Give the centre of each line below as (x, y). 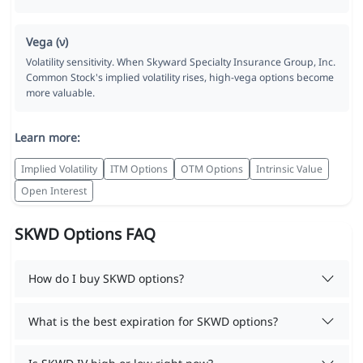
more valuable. (60, 93)
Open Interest (53, 190)
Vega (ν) (47, 42)
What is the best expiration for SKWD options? (153, 321)
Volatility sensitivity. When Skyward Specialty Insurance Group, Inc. (180, 62)
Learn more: (47, 138)
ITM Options (139, 169)
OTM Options (211, 169)
